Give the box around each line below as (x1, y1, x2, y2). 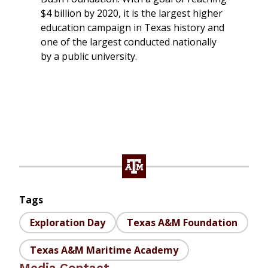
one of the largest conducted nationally (41, 35, 217, 49)
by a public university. (41, 50, 137, 63)
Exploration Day (30, 216, 105, 230)
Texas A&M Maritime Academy (30, 243, 178, 257)
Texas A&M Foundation (127, 216, 237, 230)
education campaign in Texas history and (41, 21, 224, 35)
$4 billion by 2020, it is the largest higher (41, 7, 223, 20)
